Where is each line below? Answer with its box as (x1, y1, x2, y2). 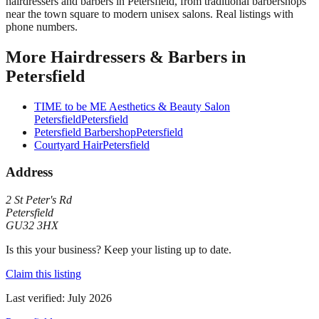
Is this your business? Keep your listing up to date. (6, 244, 231, 256)
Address (6, 164, 53, 180)
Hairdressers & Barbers (51, 47, 227, 66)
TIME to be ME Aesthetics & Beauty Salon (34, 100, 230, 113)
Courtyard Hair (34, 138, 103, 151)
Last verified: (6, 292, 65, 305)
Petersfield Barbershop (34, 125, 136, 138)
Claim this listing (6, 268, 81, 281)
